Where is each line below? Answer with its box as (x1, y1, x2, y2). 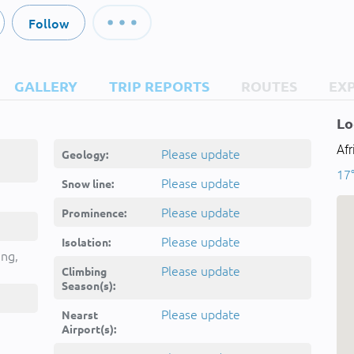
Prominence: (62, 205, 126, 220)
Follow (28, 14, 69, 32)
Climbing (62, 264, 107, 278)
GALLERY (14, 77, 77, 95)
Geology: (62, 147, 108, 161)
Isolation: (62, 235, 111, 249)
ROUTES (241, 77, 297, 95)
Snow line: (62, 176, 114, 190)
